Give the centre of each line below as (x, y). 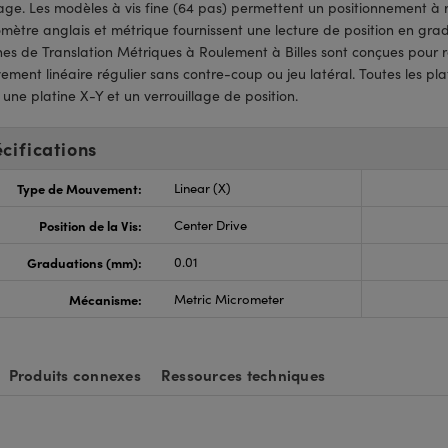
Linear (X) (202, 188)
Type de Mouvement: (79, 188)
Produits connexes (74, 374)
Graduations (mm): (84, 262)
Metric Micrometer (228, 299)
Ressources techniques (242, 374)
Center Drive (210, 225)
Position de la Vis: (90, 225)
